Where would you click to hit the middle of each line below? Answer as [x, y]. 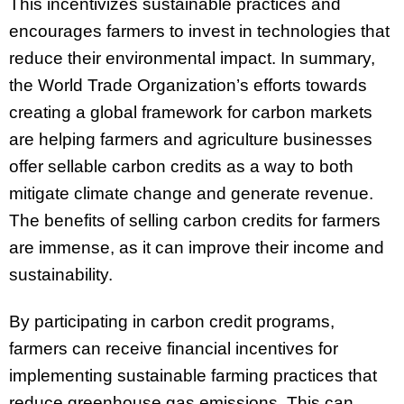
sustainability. [61, 274]
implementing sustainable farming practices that [193, 376]
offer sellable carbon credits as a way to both [181, 166]
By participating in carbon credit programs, [172, 322]
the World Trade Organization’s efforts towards [188, 85]
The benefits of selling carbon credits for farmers [195, 220]
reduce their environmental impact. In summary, [192, 58]
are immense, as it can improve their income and [197, 247]
